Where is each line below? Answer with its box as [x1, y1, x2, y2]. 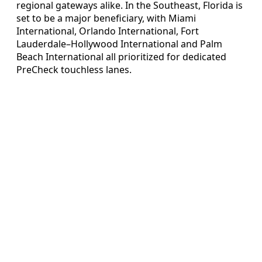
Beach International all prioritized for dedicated [16, 50, 226, 64]
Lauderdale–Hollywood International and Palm [16, 37, 222, 51]
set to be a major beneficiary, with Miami [16, 12, 196, 25]
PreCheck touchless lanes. [16, 63, 132, 77]
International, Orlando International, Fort [16, 25, 199, 38]
